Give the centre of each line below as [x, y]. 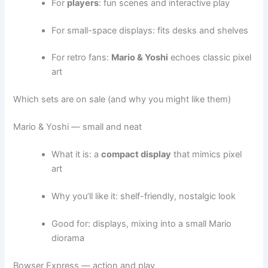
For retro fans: [82, 58]
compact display [136, 155]
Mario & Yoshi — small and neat [78, 127]
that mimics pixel [207, 155]
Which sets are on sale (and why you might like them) [122, 100]
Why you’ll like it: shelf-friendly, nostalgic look [144, 196]
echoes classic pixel [210, 58]
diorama [68, 238]
